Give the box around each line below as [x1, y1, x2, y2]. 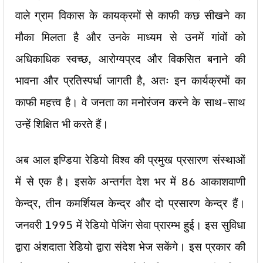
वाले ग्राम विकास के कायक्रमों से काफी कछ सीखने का [15, 6, 245, 24]
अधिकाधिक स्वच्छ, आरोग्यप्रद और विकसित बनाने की [15, 50, 245, 68]
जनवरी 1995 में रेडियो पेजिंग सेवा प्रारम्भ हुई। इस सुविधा [15, 216, 245, 234]
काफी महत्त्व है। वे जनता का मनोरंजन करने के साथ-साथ [15, 93, 245, 111]
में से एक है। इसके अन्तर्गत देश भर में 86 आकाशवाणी [15, 173, 245, 190]
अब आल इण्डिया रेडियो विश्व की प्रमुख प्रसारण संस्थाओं [15, 151, 245, 168]
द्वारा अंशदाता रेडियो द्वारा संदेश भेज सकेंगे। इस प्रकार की [15, 238, 245, 255]
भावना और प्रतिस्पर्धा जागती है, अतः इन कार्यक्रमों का [15, 72, 245, 89]
